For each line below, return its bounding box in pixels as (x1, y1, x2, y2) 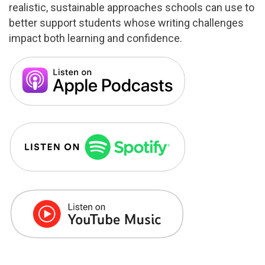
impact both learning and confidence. (9, 32, 185, 44)
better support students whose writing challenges (9, 17, 244, 29)
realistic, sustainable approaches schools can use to (9, 1, 254, 14)
